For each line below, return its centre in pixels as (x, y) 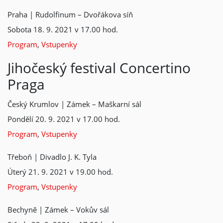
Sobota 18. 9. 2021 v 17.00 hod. (63, 29)
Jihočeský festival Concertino (99, 68)
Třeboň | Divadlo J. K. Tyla (52, 157)
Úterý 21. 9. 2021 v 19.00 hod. (60, 172)
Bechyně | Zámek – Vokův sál (58, 210)
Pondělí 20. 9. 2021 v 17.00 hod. (64, 119)
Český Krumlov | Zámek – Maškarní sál (74, 104)
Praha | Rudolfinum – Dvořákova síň (70, 14)
